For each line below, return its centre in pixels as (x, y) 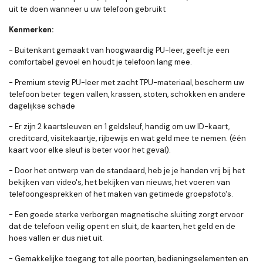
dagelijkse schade (42, 106)
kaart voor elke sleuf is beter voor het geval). (90, 150)
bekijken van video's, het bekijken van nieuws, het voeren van (119, 183)
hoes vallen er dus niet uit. (56, 238)
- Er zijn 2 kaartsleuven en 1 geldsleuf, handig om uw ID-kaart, (119, 127)
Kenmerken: (31, 30)
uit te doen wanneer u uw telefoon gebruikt (87, 9)
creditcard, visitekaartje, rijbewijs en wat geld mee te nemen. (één (127, 139)
